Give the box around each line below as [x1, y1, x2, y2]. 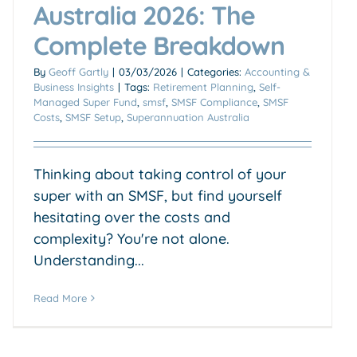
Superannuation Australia [127, 110, 249, 124]
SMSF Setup [65, 110, 121, 124]
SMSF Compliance [171, 95, 257, 108]
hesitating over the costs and [33, 207, 230, 226]
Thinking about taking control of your [33, 164, 286, 183]
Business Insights [33, 80, 114, 93]
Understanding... [33, 250, 144, 269]
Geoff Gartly [49, 65, 108, 78]
